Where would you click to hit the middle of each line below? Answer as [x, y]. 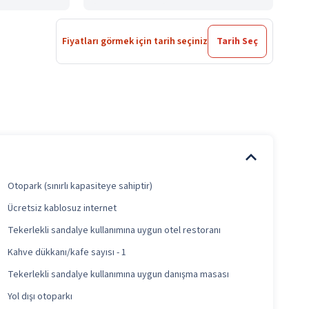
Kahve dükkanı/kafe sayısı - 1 [67, 252]
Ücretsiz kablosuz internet [62, 208]
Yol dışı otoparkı [40, 297]
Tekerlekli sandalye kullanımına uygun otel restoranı [114, 230]
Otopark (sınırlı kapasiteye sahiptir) [80, 186]
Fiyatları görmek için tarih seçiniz [135, 41]
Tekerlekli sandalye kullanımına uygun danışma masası [118, 275]
